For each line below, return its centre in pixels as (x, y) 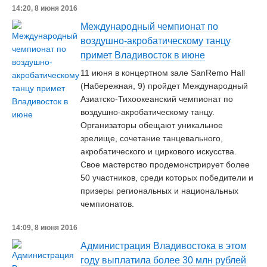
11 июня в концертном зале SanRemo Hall (163, 73)
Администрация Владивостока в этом (164, 246)
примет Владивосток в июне (143, 55)
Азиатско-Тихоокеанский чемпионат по (157, 99)
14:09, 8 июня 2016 (45, 228)
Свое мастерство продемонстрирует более (165, 164)
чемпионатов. (107, 204)
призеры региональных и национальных (159, 191)
